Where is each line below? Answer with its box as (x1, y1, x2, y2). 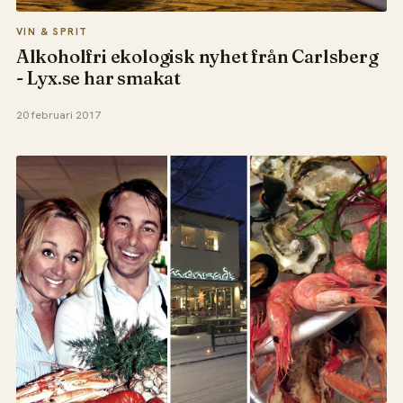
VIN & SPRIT (15, 25, 88, 39)
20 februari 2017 (15, 107, 101, 122)
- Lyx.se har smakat (15, 67, 182, 90)
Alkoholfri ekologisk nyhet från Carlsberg (15, 45, 379, 68)
